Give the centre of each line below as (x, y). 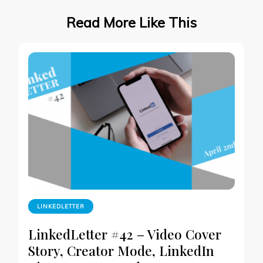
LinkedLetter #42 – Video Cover (125, 234)
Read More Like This (131, 22)
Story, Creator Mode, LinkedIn (121, 250)
